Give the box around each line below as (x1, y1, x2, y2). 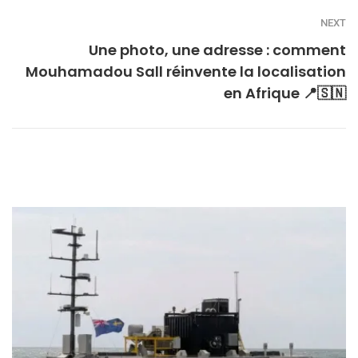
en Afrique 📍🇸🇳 (224, 83, 346, 104)
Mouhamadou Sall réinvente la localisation (26, 62, 346, 82)
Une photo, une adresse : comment (89, 40, 346, 61)
